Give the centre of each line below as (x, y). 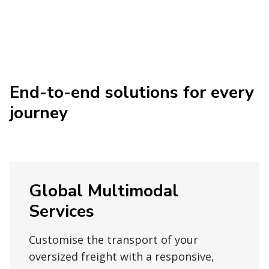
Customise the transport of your (113, 240)
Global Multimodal (104, 191)
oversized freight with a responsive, (122, 257)
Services (62, 212)
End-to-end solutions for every (132, 93)
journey (39, 113)
